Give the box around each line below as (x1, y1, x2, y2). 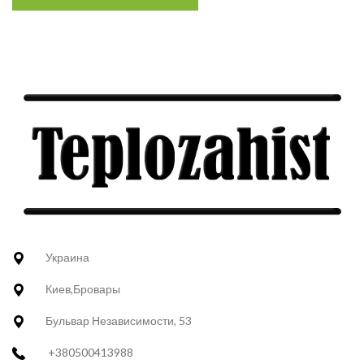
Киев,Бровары (45, 282, 120, 297)
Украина (45, 250, 89, 265)
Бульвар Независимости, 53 (45, 314, 192, 328)
